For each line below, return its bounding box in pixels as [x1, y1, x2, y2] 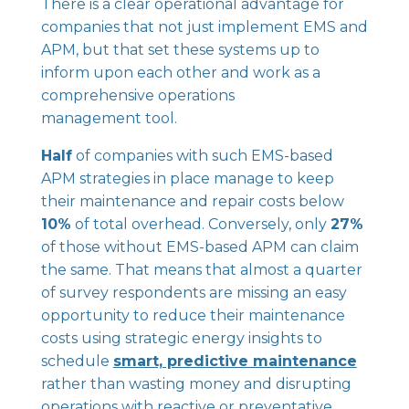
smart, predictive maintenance [112, 352, 357, 370]
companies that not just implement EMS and [40, 18, 368, 36]
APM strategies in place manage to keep [40, 170, 334, 187]
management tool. [40, 110, 177, 127]
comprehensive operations [40, 87, 235, 104]
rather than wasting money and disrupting [40, 375, 351, 393]
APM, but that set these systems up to [40, 41, 320, 58]
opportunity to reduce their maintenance [40, 307, 345, 324]
